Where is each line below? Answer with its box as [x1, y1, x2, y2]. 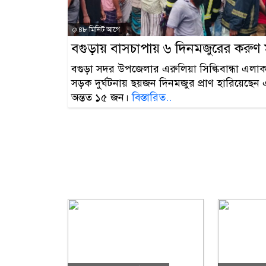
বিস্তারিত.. [132, 91, 172, 104]
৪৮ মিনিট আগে [77, 26, 120, 34]
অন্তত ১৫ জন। [71, 91, 132, 104]
